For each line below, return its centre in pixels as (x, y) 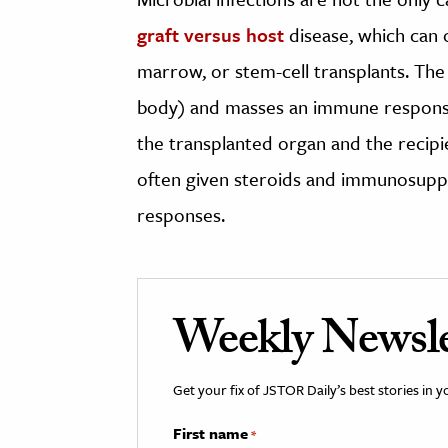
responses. (181, 215)
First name (210, 433)
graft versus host (210, 35)
